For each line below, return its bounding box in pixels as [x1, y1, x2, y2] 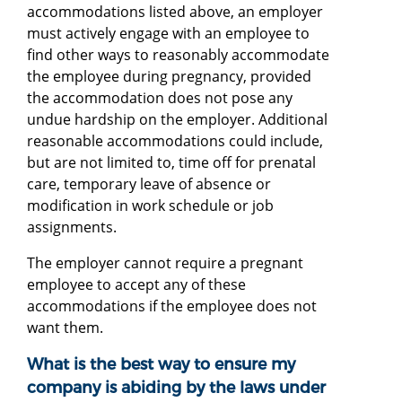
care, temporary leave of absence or [27, 173, 271, 194]
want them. [27, 317, 107, 337]
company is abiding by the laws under [27, 377, 326, 397]
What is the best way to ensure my [27, 354, 295, 373]
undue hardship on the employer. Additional [27, 109, 328, 129]
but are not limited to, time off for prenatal [27, 152, 316, 172]
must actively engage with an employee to [27, 22, 310, 43]
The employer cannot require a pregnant [27, 252, 303, 273]
